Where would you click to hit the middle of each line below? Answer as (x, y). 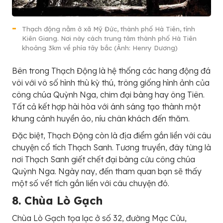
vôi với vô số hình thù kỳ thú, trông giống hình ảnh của (111, 83)
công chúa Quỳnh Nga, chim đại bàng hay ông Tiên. (108, 95)
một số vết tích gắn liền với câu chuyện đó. (91, 183)
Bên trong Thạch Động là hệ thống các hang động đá (111, 71)
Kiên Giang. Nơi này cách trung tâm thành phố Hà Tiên (109, 39)
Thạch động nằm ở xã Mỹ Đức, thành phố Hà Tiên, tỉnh (109, 29)
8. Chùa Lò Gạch (57, 201)
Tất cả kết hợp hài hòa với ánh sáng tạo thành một (106, 107)
